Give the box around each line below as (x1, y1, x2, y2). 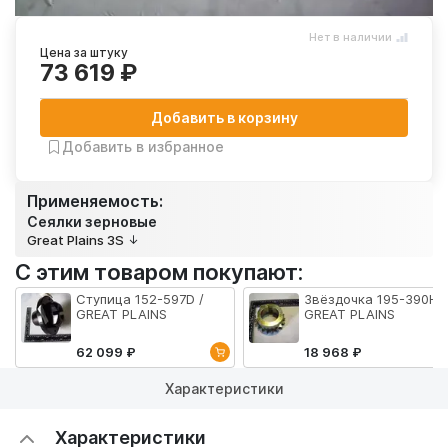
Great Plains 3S (27, 232, 124, 249)
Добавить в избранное (62, 138, 224, 156)
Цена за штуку (40, 45, 128, 61)
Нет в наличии (309, 30, 392, 45)
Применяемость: (27, 191, 163, 212)
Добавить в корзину (150, 109, 298, 127)
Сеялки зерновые (27, 213, 157, 231)
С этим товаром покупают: (15, 259, 303, 286)
